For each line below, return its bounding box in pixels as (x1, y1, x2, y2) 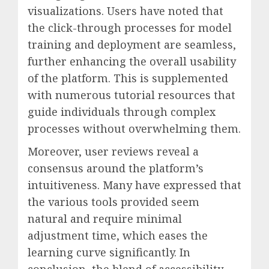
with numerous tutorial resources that (28, 88, 235, 103)
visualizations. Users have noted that (28, 4, 223, 19)
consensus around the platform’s (28, 161, 204, 176)
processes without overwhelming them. (28, 121, 241, 136)
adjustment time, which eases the (28, 228, 208, 243)
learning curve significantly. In (28, 245, 190, 260)
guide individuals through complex (28, 104, 216, 119)
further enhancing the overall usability (28, 54, 236, 69)
